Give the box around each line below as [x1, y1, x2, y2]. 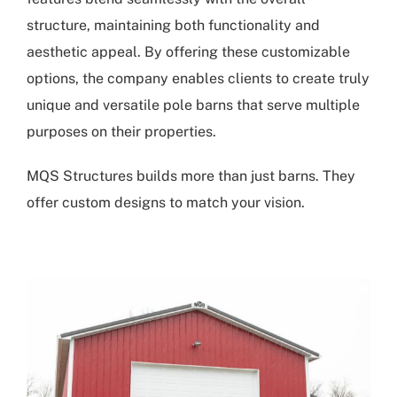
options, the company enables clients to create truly [27, 70, 370, 88]
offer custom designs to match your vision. [27, 194, 305, 212]
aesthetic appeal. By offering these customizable [27, 43, 350, 61]
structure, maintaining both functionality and [27, 17, 320, 35]
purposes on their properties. [27, 123, 216, 141]
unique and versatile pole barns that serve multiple [27, 97, 360, 114]
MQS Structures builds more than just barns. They [27, 167, 355, 185]
